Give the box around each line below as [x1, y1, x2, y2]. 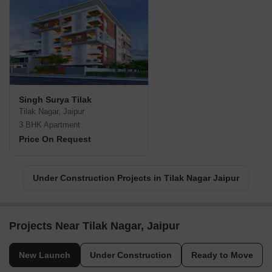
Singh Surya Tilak [19, 95, 92, 105]
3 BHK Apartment [19, 120, 80, 130]
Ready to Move [191, 250, 253, 260]
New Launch [19, 250, 70, 260]
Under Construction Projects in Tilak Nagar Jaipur [33, 173, 239, 183]
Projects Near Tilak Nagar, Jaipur [9, 220, 180, 233]
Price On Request [19, 134, 91, 144]
